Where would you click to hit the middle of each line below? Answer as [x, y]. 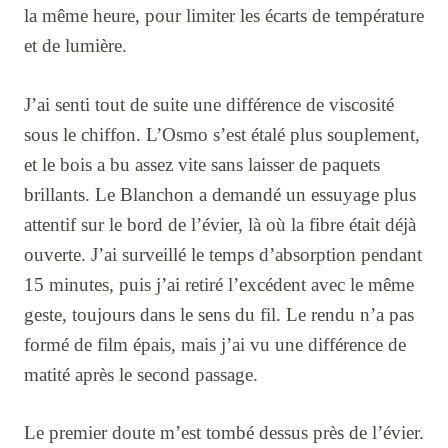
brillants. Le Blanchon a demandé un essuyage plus [220, 194]
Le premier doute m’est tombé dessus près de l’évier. [224, 433]
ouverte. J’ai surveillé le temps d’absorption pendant [223, 254]
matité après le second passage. [141, 374]
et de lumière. [75, 45]
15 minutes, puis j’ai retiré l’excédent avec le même [219, 284]
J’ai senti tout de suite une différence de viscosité [209, 104]
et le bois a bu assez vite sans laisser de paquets [202, 164]
